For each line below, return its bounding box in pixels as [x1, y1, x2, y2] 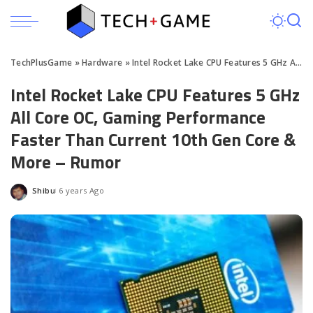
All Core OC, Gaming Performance [10, 104, 265, 131]
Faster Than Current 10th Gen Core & [10, 126, 296, 153]
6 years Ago [58, 184, 105, 196]
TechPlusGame [10, 57, 73, 68]
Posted [31, 190, 60, 201]
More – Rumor [10, 149, 121, 175]
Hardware [82, 57, 123, 68]
